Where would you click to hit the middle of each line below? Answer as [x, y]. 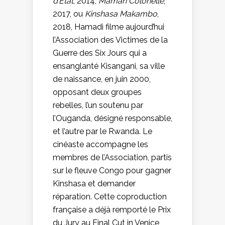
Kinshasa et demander [94, 183]
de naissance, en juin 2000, [102, 79]
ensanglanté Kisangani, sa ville [109, 66]
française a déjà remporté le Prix [112, 209]
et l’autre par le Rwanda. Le [102, 131]
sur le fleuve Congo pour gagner [112, 170]
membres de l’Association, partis [112, 157]
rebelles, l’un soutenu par [98, 105]
